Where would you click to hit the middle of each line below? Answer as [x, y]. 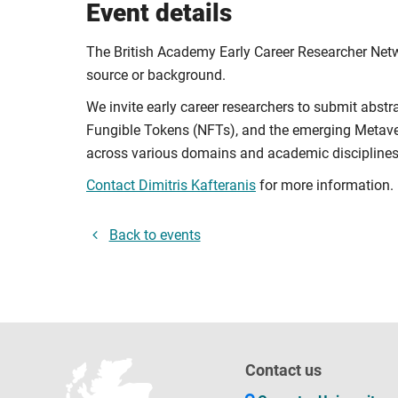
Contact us [284, 370]
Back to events [155, 235]
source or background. [156, 75]
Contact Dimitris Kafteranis [171, 185]
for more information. [325, 185]
